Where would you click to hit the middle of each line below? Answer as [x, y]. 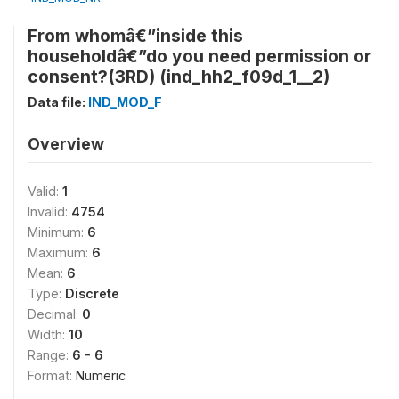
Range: [50, 355]
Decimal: [55, 314]
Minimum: [57, 232]
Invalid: [49, 212]
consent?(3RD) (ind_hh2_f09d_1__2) [179, 77]
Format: [52, 375]
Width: [48, 334]
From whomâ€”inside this [135, 36]
